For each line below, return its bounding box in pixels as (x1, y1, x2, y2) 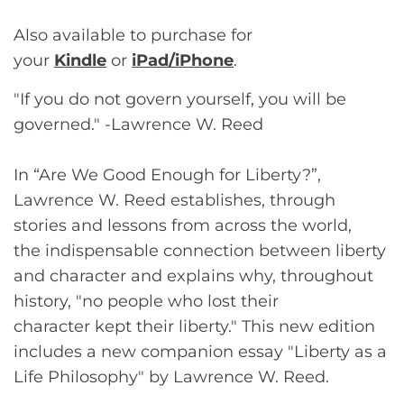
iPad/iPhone (132, 50, 234, 70)
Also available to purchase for (14, 25, 252, 45)
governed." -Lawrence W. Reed (14, 115, 268, 134)
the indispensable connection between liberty (14, 241, 386, 261)
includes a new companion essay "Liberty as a (14, 342, 387, 362)
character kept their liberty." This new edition (14, 317, 375, 336)
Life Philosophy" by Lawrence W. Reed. (14, 367, 334, 387)
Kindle (54, 50, 106, 70)
